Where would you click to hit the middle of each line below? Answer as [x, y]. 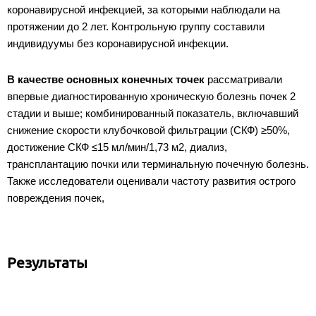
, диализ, [206, 147]
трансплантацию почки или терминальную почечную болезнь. [158, 164]
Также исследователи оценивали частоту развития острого [151, 181]
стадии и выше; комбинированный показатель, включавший [153, 113]
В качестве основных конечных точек [106, 79]
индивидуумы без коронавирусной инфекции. [119, 43]
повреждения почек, [56, 197]
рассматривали [243, 79]
